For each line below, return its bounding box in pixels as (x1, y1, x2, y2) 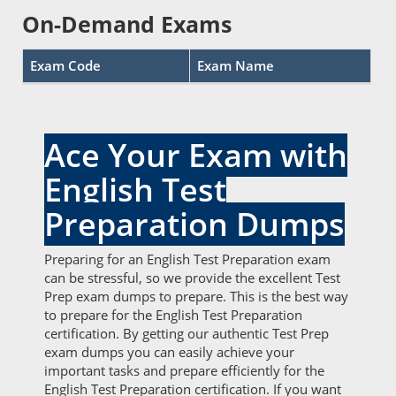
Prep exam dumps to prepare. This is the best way (44, 287, 348, 305)
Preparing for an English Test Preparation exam (44, 250, 331, 268)
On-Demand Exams (22, 9, 232, 39)
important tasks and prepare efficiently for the (44, 362, 324, 379)
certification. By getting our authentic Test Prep (44, 324, 329, 342)
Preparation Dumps (44, 202, 345, 246)
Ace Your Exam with (44, 133, 347, 177)
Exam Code (30, 57, 101, 74)
